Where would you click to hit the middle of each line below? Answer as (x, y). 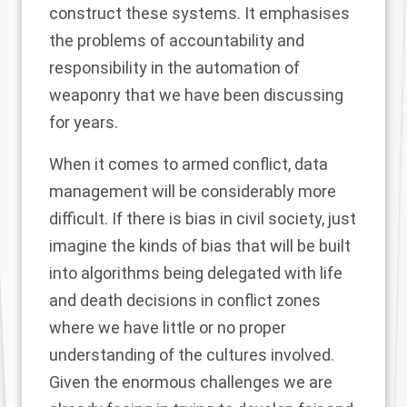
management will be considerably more (193, 191)
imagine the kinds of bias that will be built (200, 246)
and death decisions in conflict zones (185, 300)
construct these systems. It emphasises (199, 13)
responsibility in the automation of (174, 68)
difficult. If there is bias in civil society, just (203, 218)
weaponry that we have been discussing (196, 95)
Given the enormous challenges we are (191, 382)
